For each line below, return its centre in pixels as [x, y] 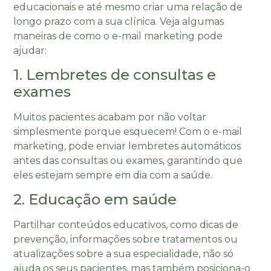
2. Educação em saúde [95, 200]
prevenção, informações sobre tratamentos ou [126, 240]
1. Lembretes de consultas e [115, 74]
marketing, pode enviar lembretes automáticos [127, 146]
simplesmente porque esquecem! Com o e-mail [128, 131]
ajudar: [30, 50]
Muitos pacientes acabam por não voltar [110, 117]
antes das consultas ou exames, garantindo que [128, 160]
